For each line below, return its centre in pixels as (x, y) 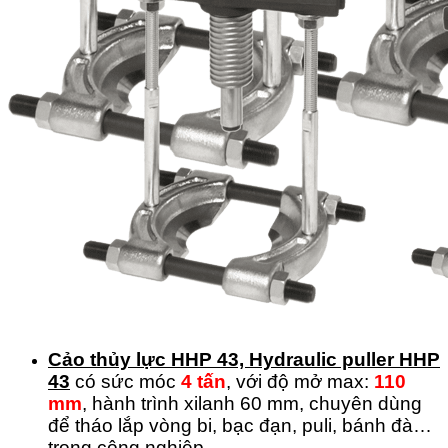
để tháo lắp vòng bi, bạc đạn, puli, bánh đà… (240, 426)
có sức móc (125, 382)
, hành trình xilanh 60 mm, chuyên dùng (252, 404)
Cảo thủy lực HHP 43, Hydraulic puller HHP (244, 360)
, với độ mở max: (300, 382)
